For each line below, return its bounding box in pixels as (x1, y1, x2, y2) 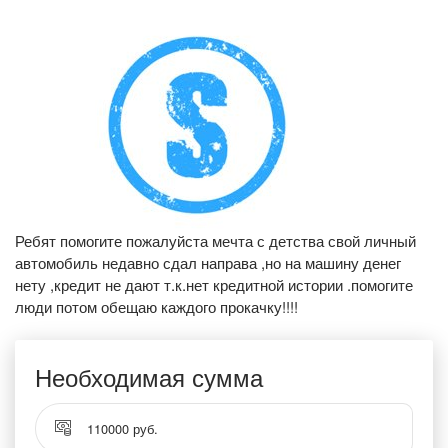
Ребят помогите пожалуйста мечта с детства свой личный (15, 230, 416, 251)
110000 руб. (87, 419, 158, 438)
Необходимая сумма (35, 359, 263, 394)
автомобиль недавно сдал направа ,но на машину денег (15, 252, 401, 273)
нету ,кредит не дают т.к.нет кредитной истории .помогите (15, 274, 413, 295)
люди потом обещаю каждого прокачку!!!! (15, 296, 298, 317)
